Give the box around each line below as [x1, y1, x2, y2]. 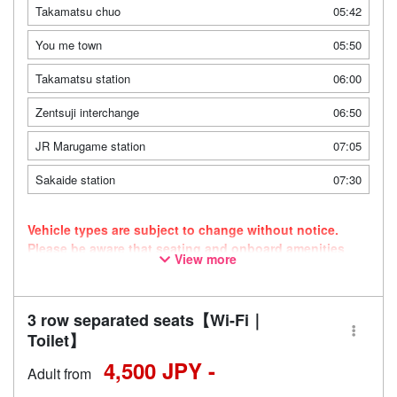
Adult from [27, 362, 91, 384]
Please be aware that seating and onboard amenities [27, 238, 345, 257]
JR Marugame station [35, 136, 145, 154]
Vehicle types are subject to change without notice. [27, 220, 339, 238]
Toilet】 [27, 328, 85, 352]
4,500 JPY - [104, 354, 215, 385]
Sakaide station [35, 170, 115, 188]
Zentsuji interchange [35, 103, 139, 121]
